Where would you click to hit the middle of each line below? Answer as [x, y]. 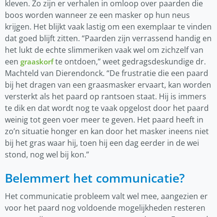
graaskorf [37, 62]
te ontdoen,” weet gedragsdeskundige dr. [130, 62]
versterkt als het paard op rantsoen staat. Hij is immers [106, 97]
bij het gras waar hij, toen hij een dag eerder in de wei [102, 143]
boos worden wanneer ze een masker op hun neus [97, 15]
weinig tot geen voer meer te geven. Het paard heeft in [104, 120]
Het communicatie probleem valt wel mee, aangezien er [106, 196]
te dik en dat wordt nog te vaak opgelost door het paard [107, 108]
